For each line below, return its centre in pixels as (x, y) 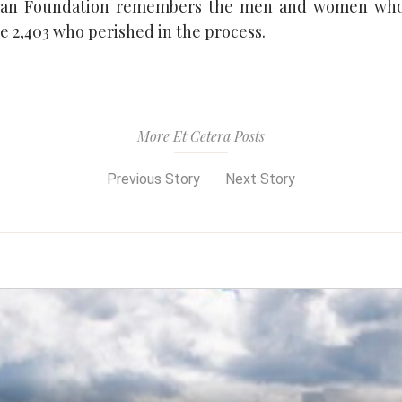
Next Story (262, 179)
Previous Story (152, 179)
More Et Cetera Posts (201, 135)
